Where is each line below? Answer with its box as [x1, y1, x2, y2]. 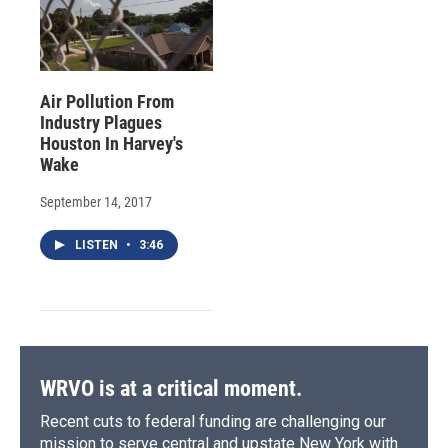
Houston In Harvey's [40, 132, 183, 154]
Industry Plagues [40, 111, 162, 133]
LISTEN [75, 237, 121, 252]
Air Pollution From [40, 90, 174, 112]
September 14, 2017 [40, 193, 152, 210]
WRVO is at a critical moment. [40, 375, 302, 401]
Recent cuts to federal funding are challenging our [40, 411, 386, 431]
